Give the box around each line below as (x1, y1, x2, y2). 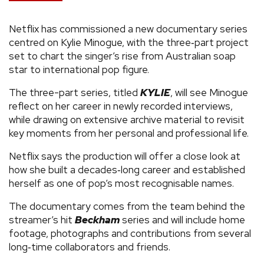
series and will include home (120, 213, 245, 226)
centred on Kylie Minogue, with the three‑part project (9, 35, 249, 49)
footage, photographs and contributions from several (9, 226, 251, 240)
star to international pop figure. (9, 62, 149, 76)
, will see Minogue (170, 85, 248, 99)
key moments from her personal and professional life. (9, 126, 249, 140)
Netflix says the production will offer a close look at (9, 149, 240, 163)
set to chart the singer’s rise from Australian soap (9, 49, 236, 62)
